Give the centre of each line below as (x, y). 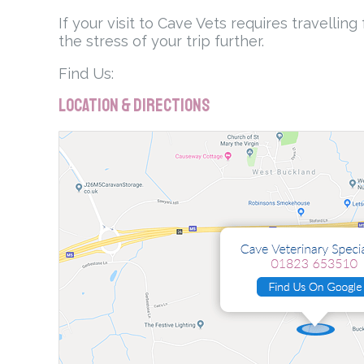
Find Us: (86, 74)
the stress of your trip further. (161, 41)
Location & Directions (134, 106)
